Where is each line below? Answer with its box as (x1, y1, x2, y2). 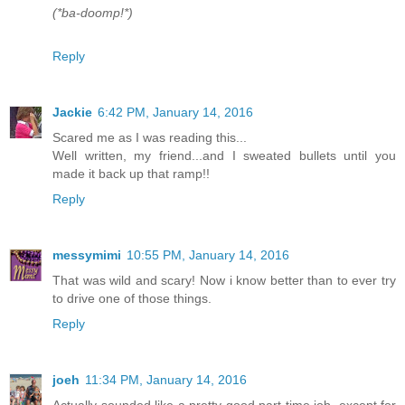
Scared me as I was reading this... (52, 130, 247, 146)
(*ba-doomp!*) (52, 5, 133, 21)
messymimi (52, 248, 121, 263)
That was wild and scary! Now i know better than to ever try (52, 273, 396, 288)
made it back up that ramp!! (52, 166, 210, 182)
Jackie (52, 105, 92, 120)
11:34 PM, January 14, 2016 (85, 372, 247, 388)
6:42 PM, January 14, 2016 (98, 105, 253, 120)
